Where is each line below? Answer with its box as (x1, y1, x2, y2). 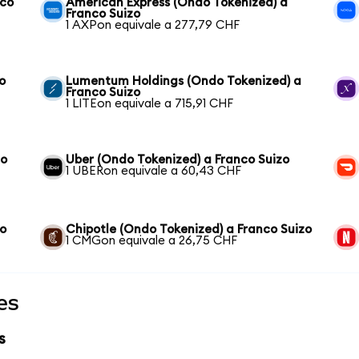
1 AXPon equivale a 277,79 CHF (66, 18, 240, 31)
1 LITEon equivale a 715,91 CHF (66, 97, 234, 110)
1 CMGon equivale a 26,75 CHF (66, 235, 238, 248)
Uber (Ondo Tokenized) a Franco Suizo (66, 153, 290, 166)
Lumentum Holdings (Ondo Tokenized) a (66, 75, 302, 87)
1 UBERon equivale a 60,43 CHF (66, 164, 242, 177)
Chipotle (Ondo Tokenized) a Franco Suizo (66, 224, 313, 236)
